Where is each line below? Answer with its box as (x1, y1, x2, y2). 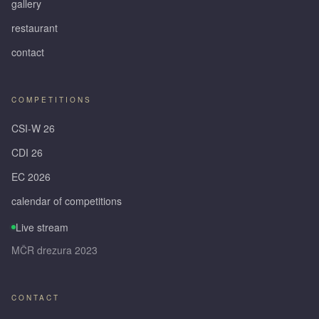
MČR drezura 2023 (11, 243, 98, 258)
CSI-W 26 (11, 121, 55, 136)
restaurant (11, 21, 58, 36)
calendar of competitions (11, 194, 122, 209)
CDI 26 (11, 145, 43, 160)
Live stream (16, 220, 68, 235)
